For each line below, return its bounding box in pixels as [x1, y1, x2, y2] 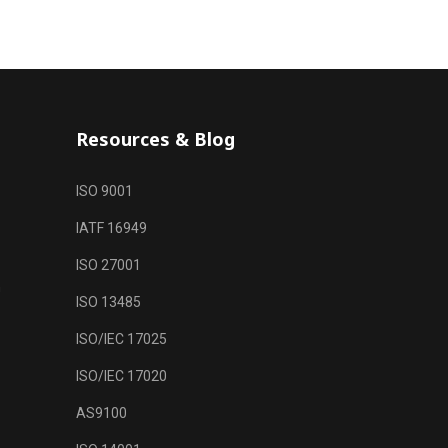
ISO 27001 [76, 257, 141, 273]
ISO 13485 [76, 294, 141, 310]
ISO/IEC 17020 [76, 368, 167, 384]
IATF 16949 [76, 220, 147, 236]
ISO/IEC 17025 [76, 331, 167, 347]
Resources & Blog [76, 127, 235, 151]
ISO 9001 [76, 183, 133, 199]
